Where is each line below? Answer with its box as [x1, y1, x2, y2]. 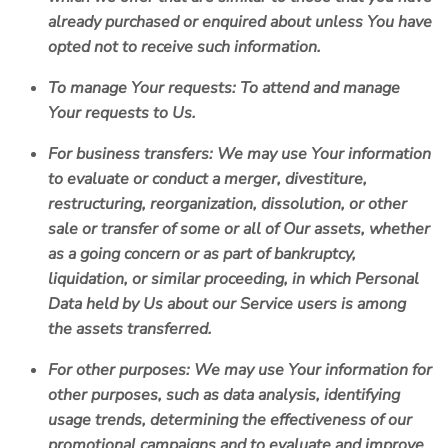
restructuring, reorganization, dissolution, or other [48, 193, 407, 216]
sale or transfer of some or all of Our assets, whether [48, 218, 430, 241]
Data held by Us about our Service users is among [48, 293, 406, 316]
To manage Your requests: [48, 77, 236, 100]
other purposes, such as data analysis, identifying [48, 384, 400, 407]
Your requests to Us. [48, 102, 196, 125]
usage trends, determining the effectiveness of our [48, 409, 412, 432]
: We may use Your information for [186, 359, 432, 382]
